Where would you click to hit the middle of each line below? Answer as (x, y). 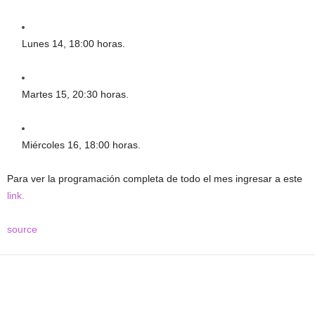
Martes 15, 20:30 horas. (75, 95)
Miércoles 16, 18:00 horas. (81, 145)
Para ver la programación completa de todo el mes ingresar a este (155, 179)
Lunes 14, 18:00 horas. (73, 44)
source (22, 230)
